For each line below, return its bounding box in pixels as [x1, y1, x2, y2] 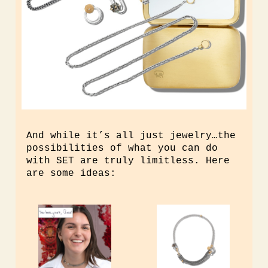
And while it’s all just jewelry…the [26, 130, 236, 141]
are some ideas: [26, 168, 122, 179]
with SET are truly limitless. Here [26, 156, 230, 166]
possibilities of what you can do [26, 143, 218, 154]
